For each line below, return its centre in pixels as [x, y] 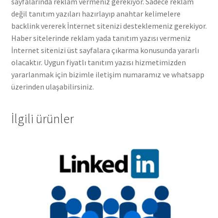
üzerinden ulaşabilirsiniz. [52, 86]
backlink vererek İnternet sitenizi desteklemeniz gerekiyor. [109, 26]
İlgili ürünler [42, 119]
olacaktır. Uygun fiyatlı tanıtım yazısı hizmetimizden [98, 62]
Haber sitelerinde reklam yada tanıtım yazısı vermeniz [101, 38]
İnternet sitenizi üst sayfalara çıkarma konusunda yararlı [105, 50]
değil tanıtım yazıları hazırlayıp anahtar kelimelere [96, 13]
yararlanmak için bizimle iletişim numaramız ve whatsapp [108, 74]
